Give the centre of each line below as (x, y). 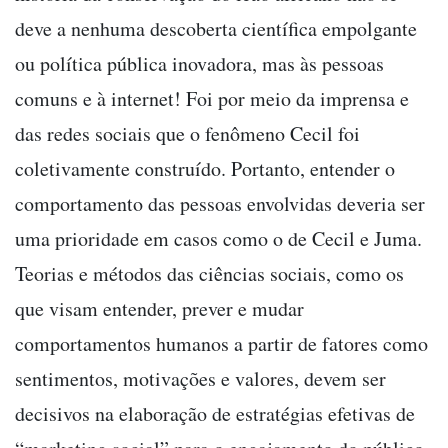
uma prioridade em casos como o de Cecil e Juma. (218, 238)
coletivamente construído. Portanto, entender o (205, 168)
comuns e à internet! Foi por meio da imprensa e (212, 98)
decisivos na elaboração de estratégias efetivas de (215, 413)
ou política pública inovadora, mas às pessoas (199, 63)
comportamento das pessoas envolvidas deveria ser (220, 203)
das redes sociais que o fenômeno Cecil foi (187, 133)
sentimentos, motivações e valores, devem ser (200, 378)
